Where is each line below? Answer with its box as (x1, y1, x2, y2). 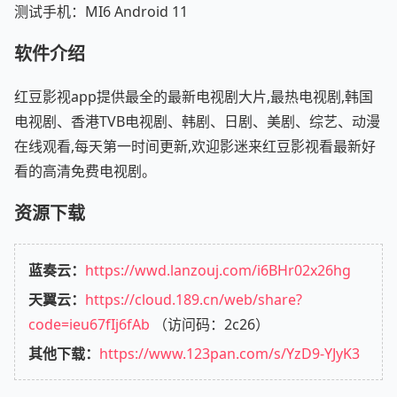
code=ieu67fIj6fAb (28, 314, 150, 334)
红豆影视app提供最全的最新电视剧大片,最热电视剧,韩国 (14, 86, 373, 106)
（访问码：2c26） (150, 314, 269, 334)
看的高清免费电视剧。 (14, 160, 156, 181)
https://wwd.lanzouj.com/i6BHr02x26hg (85, 260, 351, 280)
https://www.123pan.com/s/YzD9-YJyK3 (99, 343, 360, 363)
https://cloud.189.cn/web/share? (85, 289, 302, 309)
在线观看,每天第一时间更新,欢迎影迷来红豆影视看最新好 (14, 136, 376, 156)
